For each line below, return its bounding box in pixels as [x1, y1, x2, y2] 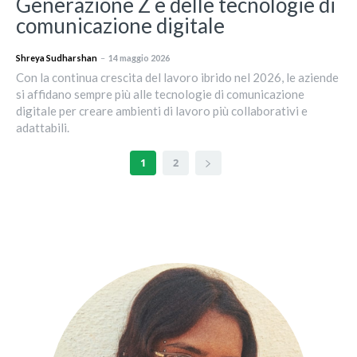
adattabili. [16, 120, 69, 135]
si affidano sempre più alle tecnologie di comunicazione [16, 87, 304, 102]
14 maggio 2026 [108, 53, 170, 64]
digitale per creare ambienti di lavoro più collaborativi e [16, 104, 308, 119]
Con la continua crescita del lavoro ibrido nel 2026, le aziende [16, 70, 339, 85]
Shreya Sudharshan [16, 53, 97, 64]
